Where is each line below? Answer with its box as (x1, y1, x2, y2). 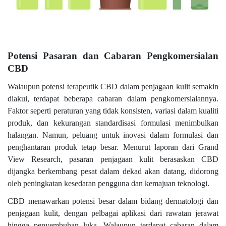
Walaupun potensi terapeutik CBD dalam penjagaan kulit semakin (8, 82, 218, 91)
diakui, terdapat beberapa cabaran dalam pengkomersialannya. (8, 94, 218, 103)
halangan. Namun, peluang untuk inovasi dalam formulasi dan (8, 130, 218, 139)
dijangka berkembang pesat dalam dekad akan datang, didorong (8, 166, 218, 176)
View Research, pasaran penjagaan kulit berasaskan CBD (8, 154, 218, 163)
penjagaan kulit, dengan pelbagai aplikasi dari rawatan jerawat (8, 208, 218, 217)
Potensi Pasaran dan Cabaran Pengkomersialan (8, 50, 218, 62)
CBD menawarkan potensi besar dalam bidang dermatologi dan (8, 196, 218, 205)
